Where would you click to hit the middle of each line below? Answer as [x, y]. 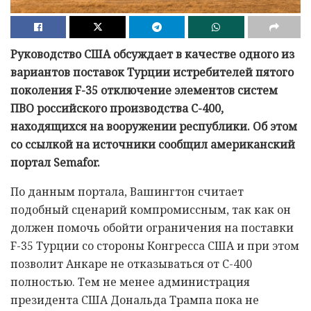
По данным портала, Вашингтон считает [127, 192]
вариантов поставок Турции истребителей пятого [152, 73]
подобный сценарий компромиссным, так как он [151, 210]
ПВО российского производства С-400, [117, 109]
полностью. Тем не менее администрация [130, 282]
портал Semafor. [55, 163]
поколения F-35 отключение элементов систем [144, 91]
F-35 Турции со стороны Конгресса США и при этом [155, 246]
